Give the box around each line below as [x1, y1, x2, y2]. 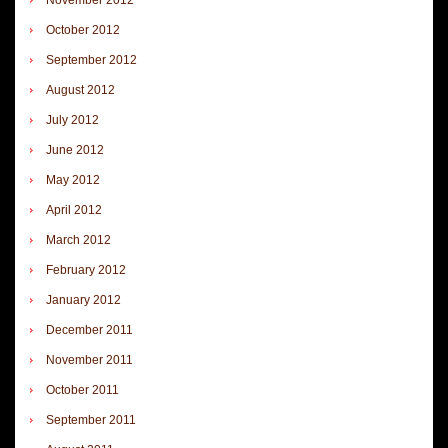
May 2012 [46, 172, 100, 187]
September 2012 [46, 52, 137, 67]
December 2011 [46, 322, 133, 337]
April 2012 [46, 202, 102, 217]
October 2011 [46, 382, 119, 397]
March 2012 [46, 232, 111, 247]
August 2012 [46, 82, 115, 97]
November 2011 [46, 352, 133, 367]
